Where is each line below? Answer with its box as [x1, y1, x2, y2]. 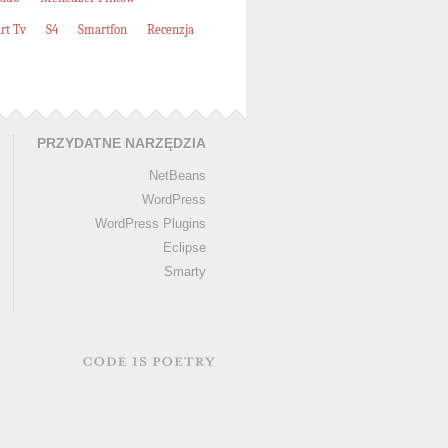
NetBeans [149, 168, 206, 183]
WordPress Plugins [95, 216, 206, 231]
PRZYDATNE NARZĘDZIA [37, 136, 206, 151]
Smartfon [78, 22, 127, 37]
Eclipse [163, 240, 206, 255]
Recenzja [147, 22, 194, 37]
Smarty [164, 264, 206, 279]
